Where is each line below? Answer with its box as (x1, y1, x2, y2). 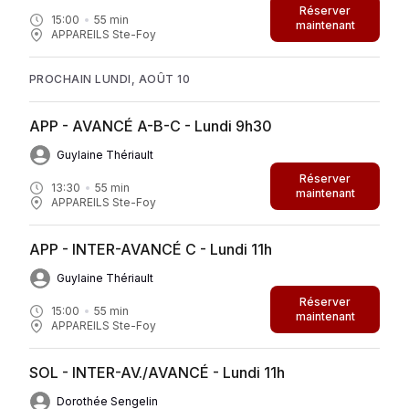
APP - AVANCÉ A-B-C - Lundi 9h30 (29, 116, 272, 135)
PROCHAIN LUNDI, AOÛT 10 (29, 71, 191, 86)
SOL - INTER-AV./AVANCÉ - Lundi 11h (29, 362, 285, 382)
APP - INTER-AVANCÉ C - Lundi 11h (29, 239, 272, 258)
